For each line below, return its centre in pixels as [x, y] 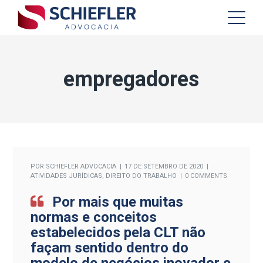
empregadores [131, 79]
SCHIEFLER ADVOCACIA [81, 166]
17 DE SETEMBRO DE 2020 [164, 166]
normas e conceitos [94, 217]
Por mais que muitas [118, 202]
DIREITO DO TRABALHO [141, 176]
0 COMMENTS [206, 176]
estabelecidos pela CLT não [118, 232]
